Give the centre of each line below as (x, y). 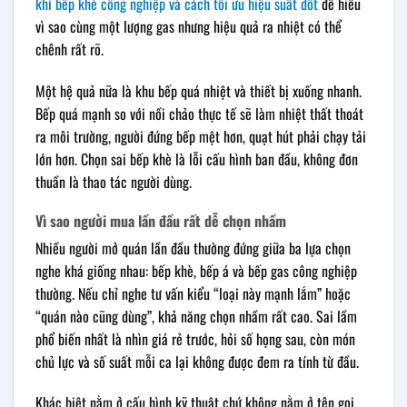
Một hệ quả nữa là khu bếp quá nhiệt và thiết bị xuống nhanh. (199, 90)
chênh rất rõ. (69, 50)
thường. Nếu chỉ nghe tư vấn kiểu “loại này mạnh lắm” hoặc (193, 293)
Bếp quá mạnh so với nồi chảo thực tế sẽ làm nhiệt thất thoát (199, 113)
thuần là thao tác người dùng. (114, 181)
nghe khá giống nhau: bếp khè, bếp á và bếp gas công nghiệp (196, 270)
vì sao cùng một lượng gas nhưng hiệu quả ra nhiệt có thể (189, 27)
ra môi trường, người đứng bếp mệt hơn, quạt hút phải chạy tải (201, 136)
